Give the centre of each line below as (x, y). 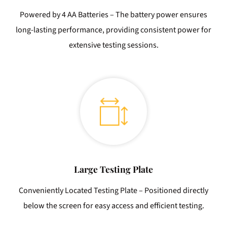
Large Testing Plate (113, 169)
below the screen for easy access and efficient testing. (113, 206)
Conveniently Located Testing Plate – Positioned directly (113, 191)
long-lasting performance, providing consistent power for (113, 30)
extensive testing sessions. (113, 45)
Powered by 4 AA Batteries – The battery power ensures (113, 15)
